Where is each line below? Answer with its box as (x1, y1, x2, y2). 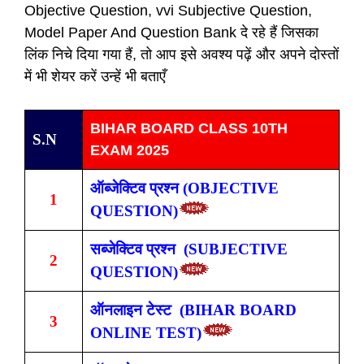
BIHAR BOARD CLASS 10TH (90, 120, 288, 137)
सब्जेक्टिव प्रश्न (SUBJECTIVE (90, 240, 288, 258)
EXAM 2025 (90, 142, 169, 159)
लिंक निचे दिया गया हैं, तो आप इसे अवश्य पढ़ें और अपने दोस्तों (24, 46, 339, 63)
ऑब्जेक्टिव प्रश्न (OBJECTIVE (90, 180, 279, 197)
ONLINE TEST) (90, 324, 201, 342)
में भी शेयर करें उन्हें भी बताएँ (24, 68, 166, 85)
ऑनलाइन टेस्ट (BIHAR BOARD (90, 301, 297, 319)
